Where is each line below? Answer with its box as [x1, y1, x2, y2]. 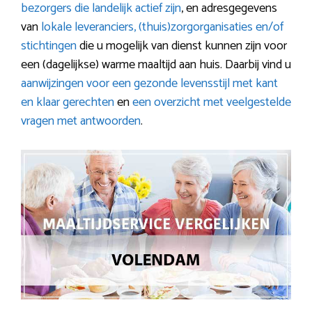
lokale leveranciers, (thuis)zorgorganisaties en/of [41, 17, 283, 38]
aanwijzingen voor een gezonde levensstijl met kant [21, 73, 278, 94]
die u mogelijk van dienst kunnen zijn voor [79, 36, 287, 56]
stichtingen [21, 36, 79, 56]
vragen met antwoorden [21, 111, 141, 132]
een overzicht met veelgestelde [132, 92, 291, 113]
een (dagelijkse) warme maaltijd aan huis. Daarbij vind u [21, 54, 291, 75]
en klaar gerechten [21, 92, 114, 113]
